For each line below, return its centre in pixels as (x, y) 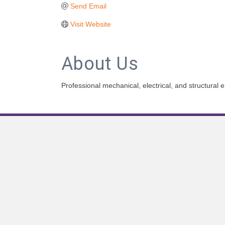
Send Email (88, 6)
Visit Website (90, 24)
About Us (100, 64)
